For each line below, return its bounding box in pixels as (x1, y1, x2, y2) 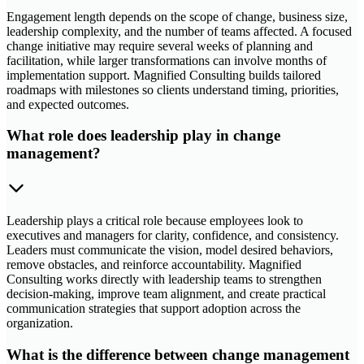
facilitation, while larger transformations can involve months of (6, 53, 327, 67)
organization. (6, 315, 73, 330)
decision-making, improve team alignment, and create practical (6, 286, 326, 301)
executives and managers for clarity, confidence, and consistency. (6, 227, 339, 242)
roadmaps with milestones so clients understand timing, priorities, (6, 82, 339, 97)
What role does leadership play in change (6, 127, 280, 145)
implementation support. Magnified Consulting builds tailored (6, 67, 321, 82)
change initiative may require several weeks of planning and (6, 38, 313, 53)
